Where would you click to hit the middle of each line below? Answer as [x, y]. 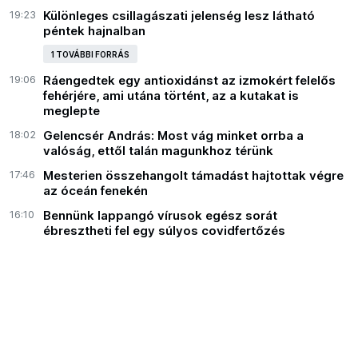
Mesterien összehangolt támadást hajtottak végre [194, 176]
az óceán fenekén [96, 191]
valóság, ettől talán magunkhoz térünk [159, 151]
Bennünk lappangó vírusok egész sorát [161, 216]
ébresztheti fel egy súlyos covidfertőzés [165, 231]
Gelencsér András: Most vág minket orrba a [174, 136]
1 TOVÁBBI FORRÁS [91, 55]
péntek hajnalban [95, 31]
